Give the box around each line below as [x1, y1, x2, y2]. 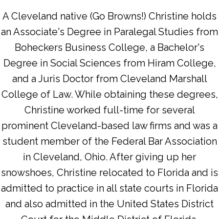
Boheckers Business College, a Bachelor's [15, 42, 204, 54]
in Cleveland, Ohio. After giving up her [23, 151, 196, 163]
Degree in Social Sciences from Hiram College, [3, 57, 216, 69]
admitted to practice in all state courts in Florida [1, 182, 218, 195]
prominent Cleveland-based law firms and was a [1, 120, 218, 132]
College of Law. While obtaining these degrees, [1, 88, 218, 101]
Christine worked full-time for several [24, 104, 195, 116]
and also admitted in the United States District [5, 198, 214, 210]
